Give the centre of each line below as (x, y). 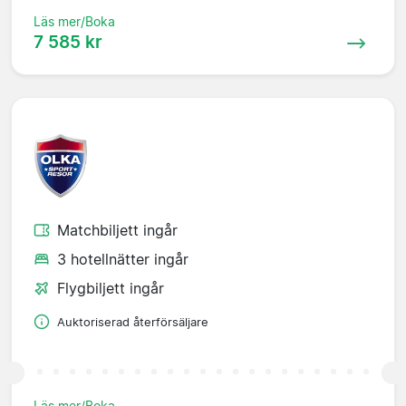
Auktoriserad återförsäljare (133, 322)
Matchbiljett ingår (117, 230)
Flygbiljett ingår (111, 288)
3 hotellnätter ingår (123, 259)
